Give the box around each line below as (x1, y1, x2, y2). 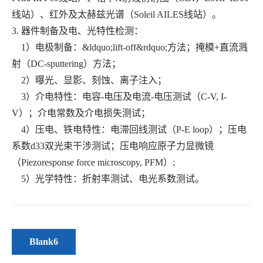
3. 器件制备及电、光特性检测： (12, 25, 143, 36)
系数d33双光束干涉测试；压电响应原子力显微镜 (12, 140, 214, 151)
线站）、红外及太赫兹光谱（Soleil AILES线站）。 (12, 9, 221, 19)
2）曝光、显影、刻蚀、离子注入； (12, 75, 167, 85)
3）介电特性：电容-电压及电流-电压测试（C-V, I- (12, 91, 227, 102)
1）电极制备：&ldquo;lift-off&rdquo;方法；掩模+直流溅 (12, 42, 248, 52)
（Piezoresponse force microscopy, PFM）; (12, 157, 175, 167)
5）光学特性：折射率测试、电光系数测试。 (12, 173, 204, 184)
